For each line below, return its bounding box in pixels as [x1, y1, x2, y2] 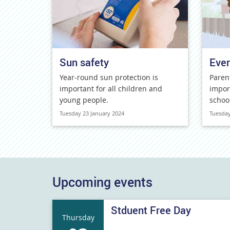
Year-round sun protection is [60, 72, 158, 82]
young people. [60, 95, 108, 105]
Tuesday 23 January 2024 [60, 109, 124, 117]
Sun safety [60, 55, 109, 69]
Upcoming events [52, 173, 152, 190]
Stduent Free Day [111, 203, 191, 217]
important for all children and [60, 84, 162, 93]
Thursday [62, 212, 94, 222]
